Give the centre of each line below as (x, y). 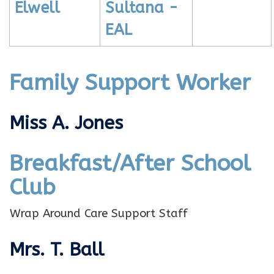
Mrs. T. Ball (57, 250)
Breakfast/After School (130, 164)
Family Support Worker (130, 83)
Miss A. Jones (66, 123)
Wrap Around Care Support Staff (99, 214)
